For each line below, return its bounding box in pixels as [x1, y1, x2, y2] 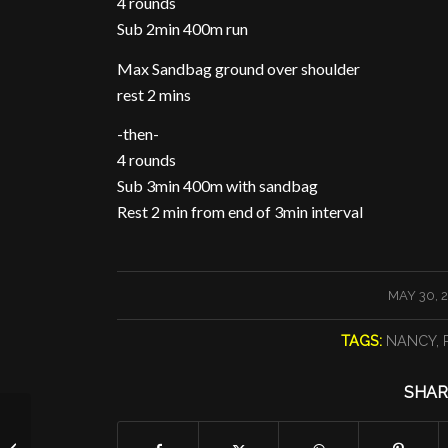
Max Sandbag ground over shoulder [117, 58, 361, 78]
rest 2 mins [117, 84, 192, 104]
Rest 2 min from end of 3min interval [117, 202, 364, 222]
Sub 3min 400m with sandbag [117, 176, 319, 196]
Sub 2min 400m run [117, 19, 249, 39]
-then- [117, 124, 160, 144]
